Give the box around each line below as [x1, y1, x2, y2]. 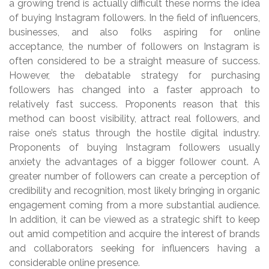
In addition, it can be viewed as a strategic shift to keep [9, 214, 260, 226]
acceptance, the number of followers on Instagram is [9, 41, 260, 53]
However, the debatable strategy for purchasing [9, 70, 260, 82]
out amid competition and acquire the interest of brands [9, 228, 260, 240]
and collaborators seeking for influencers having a [9, 243, 260, 255]
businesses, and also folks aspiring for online [9, 26, 260, 38]
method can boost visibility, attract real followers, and [9, 113, 260, 125]
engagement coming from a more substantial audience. [9, 199, 260, 211]
